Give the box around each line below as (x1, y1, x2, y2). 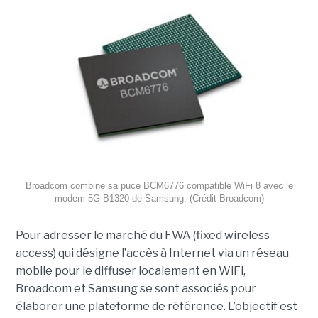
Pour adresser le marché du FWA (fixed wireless (15, 229, 270, 243)
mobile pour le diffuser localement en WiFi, (15, 264, 246, 278)
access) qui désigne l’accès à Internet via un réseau (15, 246, 289, 261)
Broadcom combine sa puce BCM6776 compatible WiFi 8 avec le (25, 180, 293, 192)
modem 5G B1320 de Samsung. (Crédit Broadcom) (54, 193, 264, 204)
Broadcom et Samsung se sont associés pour (15, 282, 256, 296)
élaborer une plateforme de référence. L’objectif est (15, 300, 297, 314)
